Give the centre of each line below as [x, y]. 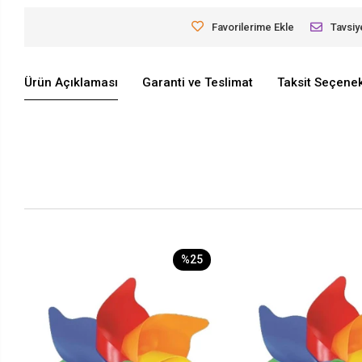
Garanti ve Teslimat [198, 83]
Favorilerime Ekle [253, 27]
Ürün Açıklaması [72, 83]
